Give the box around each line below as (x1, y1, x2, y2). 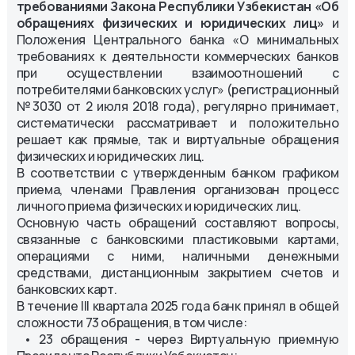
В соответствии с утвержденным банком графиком (16, 163, 339, 181)
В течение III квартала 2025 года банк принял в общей (16, 296, 339, 315)
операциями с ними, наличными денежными (16, 246, 339, 265)
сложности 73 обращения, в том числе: (16, 313, 247, 331)
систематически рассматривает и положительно (16, 113, 339, 132)
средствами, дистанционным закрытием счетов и (16, 263, 339, 281)
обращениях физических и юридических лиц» (16, 13, 324, 32)
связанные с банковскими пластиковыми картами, (16, 230, 339, 248)
